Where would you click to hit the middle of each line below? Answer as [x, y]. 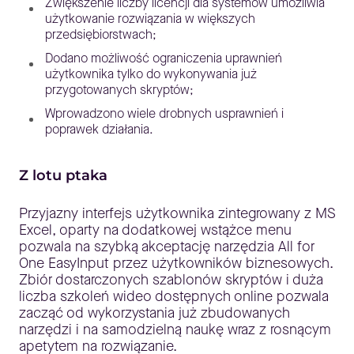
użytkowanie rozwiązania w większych [150, 19]
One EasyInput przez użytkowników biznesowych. [176, 264]
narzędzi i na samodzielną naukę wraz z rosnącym [175, 330]
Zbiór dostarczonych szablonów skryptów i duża [171, 280]
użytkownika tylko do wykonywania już [151, 74]
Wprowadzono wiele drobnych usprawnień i [164, 114]
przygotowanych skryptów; [119, 90]
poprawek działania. [99, 130]
